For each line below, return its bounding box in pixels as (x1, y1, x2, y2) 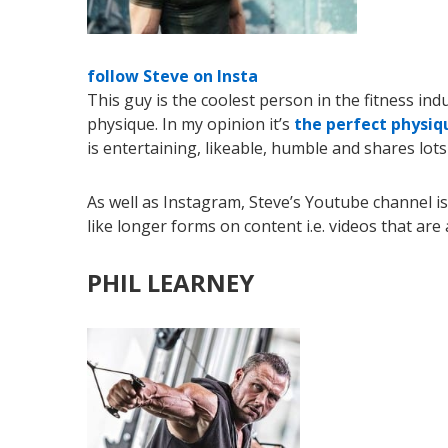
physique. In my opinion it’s (87, 112, 294, 135)
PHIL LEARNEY (87, 265, 260, 299)
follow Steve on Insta (87, 64, 258, 87)
